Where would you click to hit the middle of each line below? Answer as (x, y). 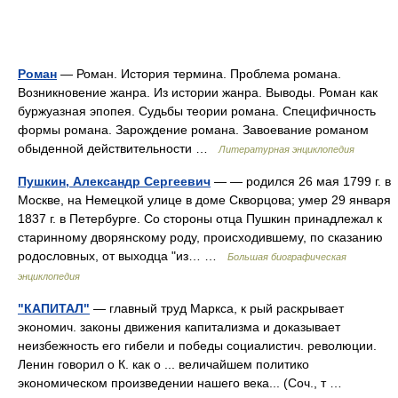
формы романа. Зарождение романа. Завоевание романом (193, 130)
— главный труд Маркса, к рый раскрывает (217, 308)
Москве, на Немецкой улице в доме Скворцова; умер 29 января (204, 200)
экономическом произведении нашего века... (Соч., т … (183, 383)
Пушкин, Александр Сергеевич (114, 181)
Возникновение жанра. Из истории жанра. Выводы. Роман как (198, 92)
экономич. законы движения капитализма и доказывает (179, 327)
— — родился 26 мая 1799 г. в (301, 181)
